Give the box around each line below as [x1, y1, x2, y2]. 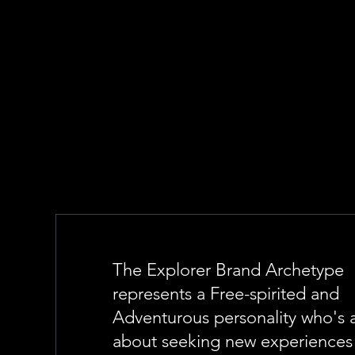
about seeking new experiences [113, 330, 353, 352]
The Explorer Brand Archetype [113, 259, 345, 281]
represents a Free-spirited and [113, 283, 340, 304]
